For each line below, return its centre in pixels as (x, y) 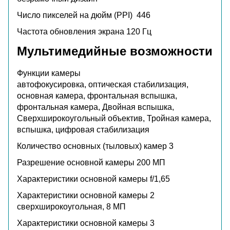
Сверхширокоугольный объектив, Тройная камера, (114, 118)
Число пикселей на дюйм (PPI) (77, 15)
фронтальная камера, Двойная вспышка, (95, 107)
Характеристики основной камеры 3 (86, 223)
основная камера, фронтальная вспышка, (97, 95)
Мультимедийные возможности (115, 51)
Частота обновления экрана (72, 31)
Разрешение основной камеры (77, 162)
